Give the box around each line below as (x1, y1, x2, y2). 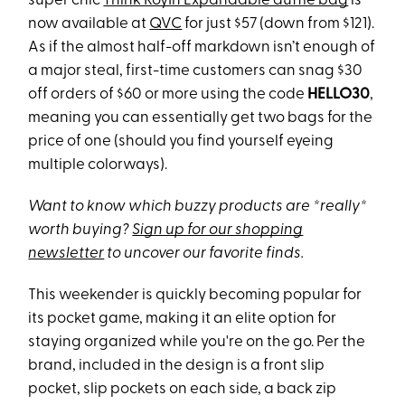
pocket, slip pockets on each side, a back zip (28, 381, 337, 398)
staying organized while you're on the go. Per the (28, 334, 366, 351)
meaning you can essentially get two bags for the (28, 110, 373, 127)
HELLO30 (307, 87, 371, 103)
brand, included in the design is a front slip (28, 358, 325, 374)
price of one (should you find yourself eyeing (28, 134, 334, 150)
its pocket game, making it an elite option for (28, 311, 337, 327)
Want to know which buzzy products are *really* (28, 199, 368, 215)
